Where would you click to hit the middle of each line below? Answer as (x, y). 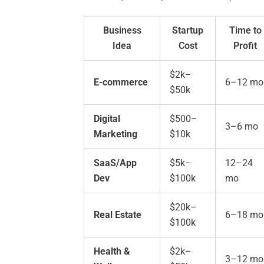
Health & (112, 252)
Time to (245, 31)
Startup (188, 31)
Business (122, 31)
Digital (107, 119)
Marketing (115, 134)
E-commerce (121, 82)
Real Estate (118, 215)
